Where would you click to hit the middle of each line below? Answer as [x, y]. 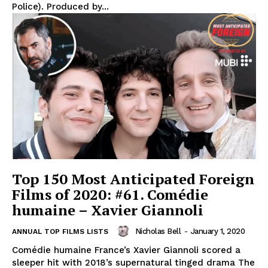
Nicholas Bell [158, 231]
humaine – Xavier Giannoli [108, 210]
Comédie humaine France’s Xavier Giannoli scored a [126, 250]
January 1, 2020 [217, 231]
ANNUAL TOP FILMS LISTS [60, 232]
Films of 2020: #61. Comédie [110, 195]
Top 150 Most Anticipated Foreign [133, 179]
